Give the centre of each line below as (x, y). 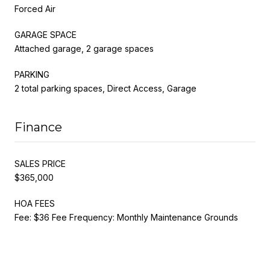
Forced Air (35, 8)
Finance (38, 127)
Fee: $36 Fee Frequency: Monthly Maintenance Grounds (126, 217)
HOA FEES (35, 203)
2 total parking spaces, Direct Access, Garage (105, 88)
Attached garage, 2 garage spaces (84, 48)
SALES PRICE (40, 163)
